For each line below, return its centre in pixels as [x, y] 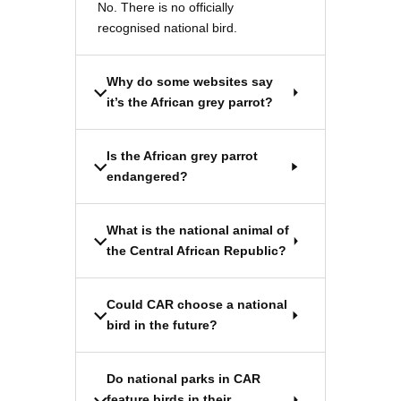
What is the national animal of [198, 230]
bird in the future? [162, 325]
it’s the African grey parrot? [190, 102]
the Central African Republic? [196, 251]
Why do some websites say [190, 82]
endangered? [147, 177]
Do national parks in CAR [183, 379]
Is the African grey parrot [182, 156]
